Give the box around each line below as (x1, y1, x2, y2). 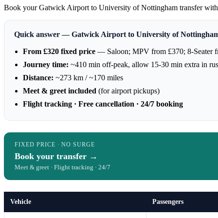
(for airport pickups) (96, 86, 160, 95)
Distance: (23, 73, 54, 82)
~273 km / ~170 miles (54, 73, 123, 82)
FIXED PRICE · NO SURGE (15, 141, 95, 148)
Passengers (152, 198, 183, 205)
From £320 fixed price (23, 47, 95, 55)
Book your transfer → (15, 151, 98, 161)
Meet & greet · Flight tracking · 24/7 (15, 163, 110, 171)
